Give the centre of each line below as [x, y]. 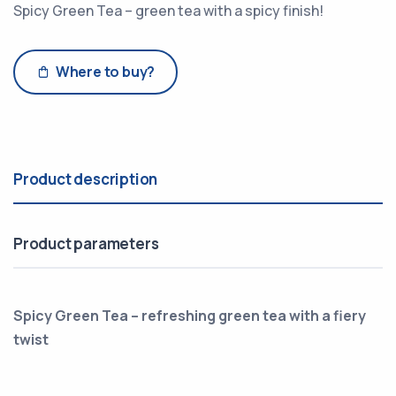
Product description [86, 179]
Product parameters [86, 243]
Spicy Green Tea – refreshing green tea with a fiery [190, 315]
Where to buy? [105, 71]
